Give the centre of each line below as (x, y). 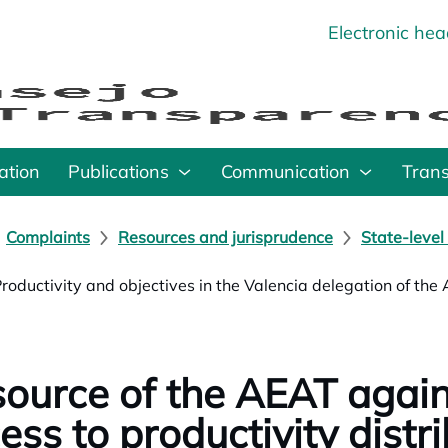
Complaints (48, 237)
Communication (285, 171)
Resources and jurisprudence (225, 237)
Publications (118, 171)
